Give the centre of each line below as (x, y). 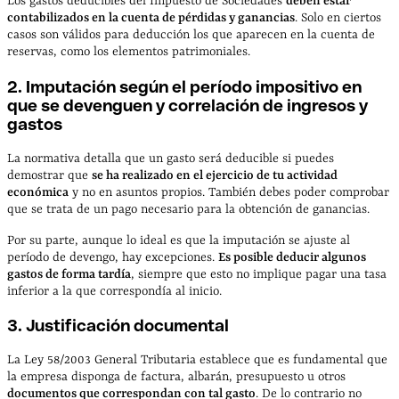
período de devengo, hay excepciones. (113, 257)
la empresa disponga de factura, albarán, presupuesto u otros (176, 377)
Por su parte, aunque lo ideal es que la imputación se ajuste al (179, 240)
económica (38, 192)
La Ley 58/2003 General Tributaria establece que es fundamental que (197, 360)
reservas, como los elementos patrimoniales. (129, 52)
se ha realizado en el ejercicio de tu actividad (215, 175)
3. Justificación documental (118, 326)
